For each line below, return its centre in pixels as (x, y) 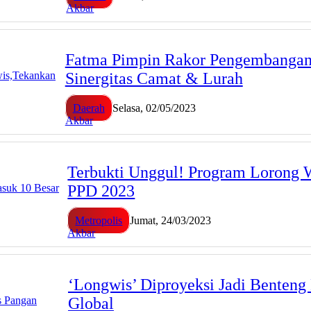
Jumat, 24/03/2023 (171, 220)
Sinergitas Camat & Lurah (154, 79)
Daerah (89, 108)
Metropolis (99, 220)
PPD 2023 (101, 191)
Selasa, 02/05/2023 (154, 108)
